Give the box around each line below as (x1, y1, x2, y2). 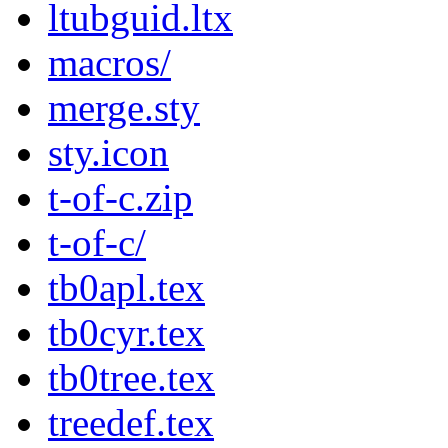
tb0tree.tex (48, 356, 215, 400)
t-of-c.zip (48, 176, 193, 220)
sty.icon (48, 131, 169, 175)
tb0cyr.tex (48, 311, 205, 355)
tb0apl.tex (48, 266, 205, 310)
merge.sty (48, 86, 200, 130)
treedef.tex (48, 401, 214, 445)
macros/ (48, 41, 171, 85)
